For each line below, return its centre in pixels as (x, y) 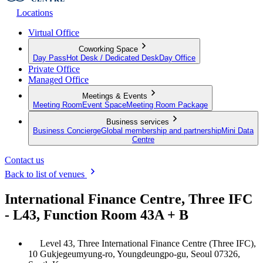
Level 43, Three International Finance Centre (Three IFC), (148, 243)
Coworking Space (108, 49)
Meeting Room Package (167, 104)
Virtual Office (54, 32)
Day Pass (50, 58)
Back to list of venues (46, 174)
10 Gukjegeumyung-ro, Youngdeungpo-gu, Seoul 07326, (134, 254)
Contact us (24, 160)
